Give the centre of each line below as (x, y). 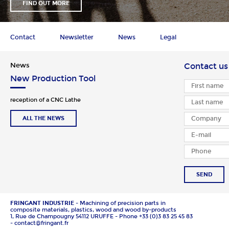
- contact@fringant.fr (39, 223)
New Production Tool (53, 78)
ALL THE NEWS (43, 118)
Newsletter (77, 37)
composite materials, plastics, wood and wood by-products (93, 210)
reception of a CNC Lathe (45, 100)
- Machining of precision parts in (120, 203)
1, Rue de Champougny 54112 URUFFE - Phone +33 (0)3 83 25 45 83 (101, 216)
